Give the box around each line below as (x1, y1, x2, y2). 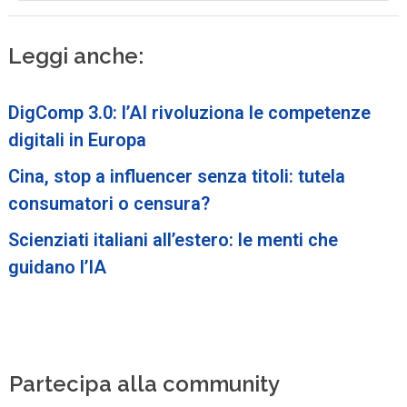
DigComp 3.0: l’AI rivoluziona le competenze (8, 101, 372, 124)
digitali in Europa (8, 128, 147, 151)
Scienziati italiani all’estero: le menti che (8, 228, 339, 251)
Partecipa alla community (9, 370, 281, 397)
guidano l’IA (8, 255, 107, 278)
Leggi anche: (8, 43, 144, 70)
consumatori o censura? (8, 192, 211, 214)
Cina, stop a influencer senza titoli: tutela (8, 164, 346, 187)
